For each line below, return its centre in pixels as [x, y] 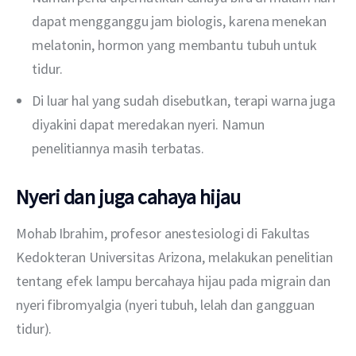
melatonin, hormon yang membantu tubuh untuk [174, 45]
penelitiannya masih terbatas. [118, 149]
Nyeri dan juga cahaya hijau [128, 197]
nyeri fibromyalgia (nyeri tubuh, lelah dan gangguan [167, 305]
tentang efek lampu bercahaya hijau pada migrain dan [175, 281]
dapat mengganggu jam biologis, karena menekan [179, 21]
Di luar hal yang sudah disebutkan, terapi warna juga [184, 101]
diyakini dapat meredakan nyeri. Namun [148, 125]
